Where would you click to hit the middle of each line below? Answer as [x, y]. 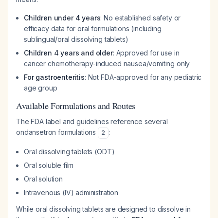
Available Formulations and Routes [76, 106]
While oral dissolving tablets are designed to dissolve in [103, 209]
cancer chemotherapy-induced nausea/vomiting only [107, 64]
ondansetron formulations [57, 132]
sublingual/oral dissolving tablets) [76, 39]
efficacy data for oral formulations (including [93, 28]
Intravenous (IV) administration [71, 192]
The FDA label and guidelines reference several [92, 121]
